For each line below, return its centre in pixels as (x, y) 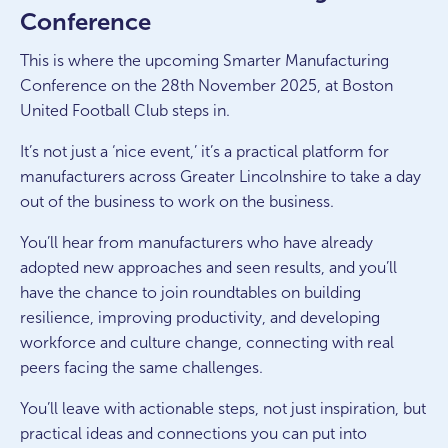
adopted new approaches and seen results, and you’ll (208, 267)
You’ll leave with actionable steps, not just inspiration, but (223, 408)
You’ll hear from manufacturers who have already (196, 242)
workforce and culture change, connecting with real (207, 342)
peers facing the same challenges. (141, 367)
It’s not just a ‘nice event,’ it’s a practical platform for (204, 151)
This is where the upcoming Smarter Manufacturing (204, 60)
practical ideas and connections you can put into (193, 433)
